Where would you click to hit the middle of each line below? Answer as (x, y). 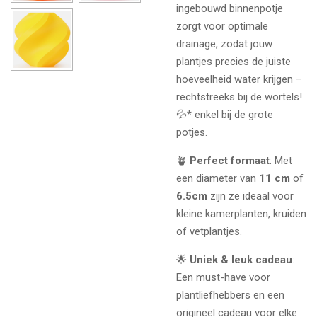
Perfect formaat (230, 160)
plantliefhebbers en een (230, 295)
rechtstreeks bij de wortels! (239, 97)
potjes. (192, 132)
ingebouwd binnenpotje (230, 8)
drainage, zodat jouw (224, 44)
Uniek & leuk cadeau (241, 259)
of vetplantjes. (209, 231)
